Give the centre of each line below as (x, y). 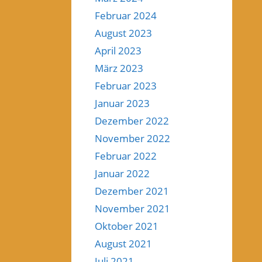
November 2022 (132, 138)
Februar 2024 (126, 15)
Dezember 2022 (132, 120)
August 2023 (123, 33)
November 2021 (132, 208)
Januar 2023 (122, 103)
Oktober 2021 (127, 226)
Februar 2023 (126, 85)
